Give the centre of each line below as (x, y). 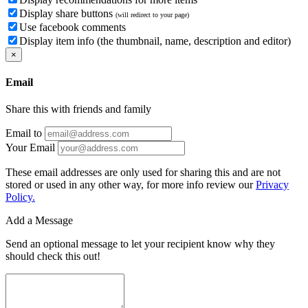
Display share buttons (67, 13)
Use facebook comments (73, 27)
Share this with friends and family (78, 109)
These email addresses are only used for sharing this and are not (143, 173)
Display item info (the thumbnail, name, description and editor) (155, 41)
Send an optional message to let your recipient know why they (140, 244)
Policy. (20, 197)
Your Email (30, 148)
